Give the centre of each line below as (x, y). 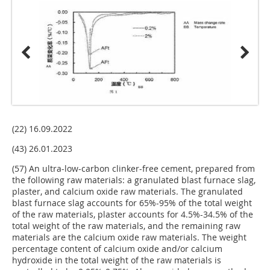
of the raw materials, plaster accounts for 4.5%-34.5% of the (133, 214)
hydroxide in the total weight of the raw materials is (117, 260)
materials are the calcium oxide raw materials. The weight (129, 237)
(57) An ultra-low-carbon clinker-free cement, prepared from (133, 168)
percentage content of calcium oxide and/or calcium (117, 248)
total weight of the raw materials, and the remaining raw (126, 225)
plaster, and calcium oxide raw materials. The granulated (127, 191)
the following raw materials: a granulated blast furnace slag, (134, 180)
